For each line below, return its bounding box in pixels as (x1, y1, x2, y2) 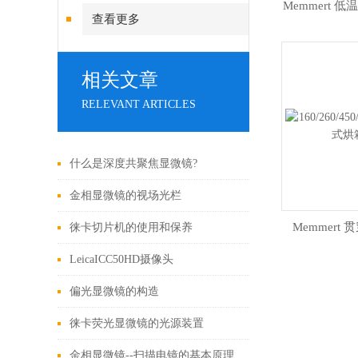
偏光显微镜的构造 (70, 285, 159, 297)
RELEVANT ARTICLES (82, 98, 196, 110)
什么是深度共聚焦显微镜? (70, 157, 197, 169)
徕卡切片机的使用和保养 (70, 221, 193, 233)
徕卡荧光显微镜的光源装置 (70, 317, 204, 329)
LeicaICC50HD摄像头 (70, 253, 173, 265)
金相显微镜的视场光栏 (70, 189, 181, 201)
